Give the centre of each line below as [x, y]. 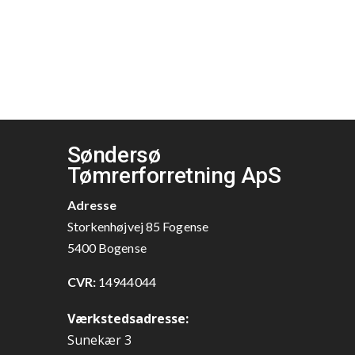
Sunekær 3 [99, 340]
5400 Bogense [107, 248]
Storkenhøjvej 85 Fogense [137, 227]
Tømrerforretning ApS [174, 176]
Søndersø [114, 155]
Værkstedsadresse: [128, 319]
